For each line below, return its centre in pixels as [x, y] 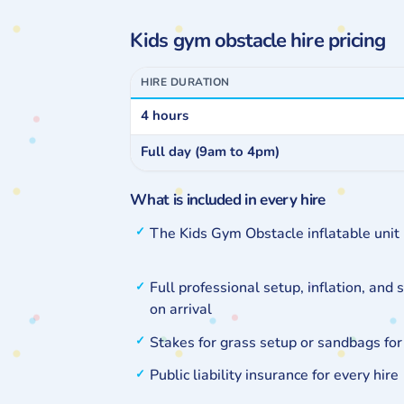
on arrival [181, 310]
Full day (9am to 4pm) [211, 151]
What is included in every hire [228, 200]
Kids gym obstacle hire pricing [258, 41]
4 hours [165, 115]
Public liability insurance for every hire [274, 376]
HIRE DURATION [185, 82]
